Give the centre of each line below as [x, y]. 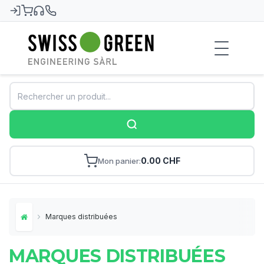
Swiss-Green [65, 53]
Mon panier [118, 161]
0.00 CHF [161, 161]
